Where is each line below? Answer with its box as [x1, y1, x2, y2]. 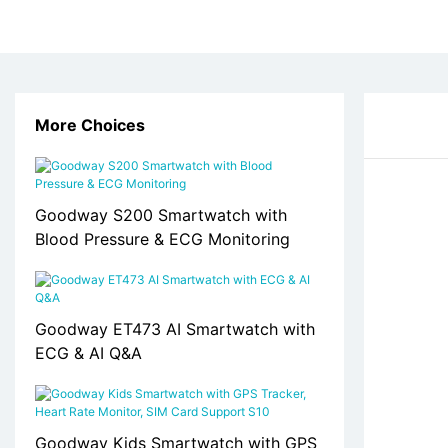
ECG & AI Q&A [35, 343, 142, 364]
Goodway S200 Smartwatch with [35, 205, 287, 226]
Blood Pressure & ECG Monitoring [35, 229, 290, 250]
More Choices [35, 115, 145, 136]
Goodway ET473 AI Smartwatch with [35, 319, 315, 340]
